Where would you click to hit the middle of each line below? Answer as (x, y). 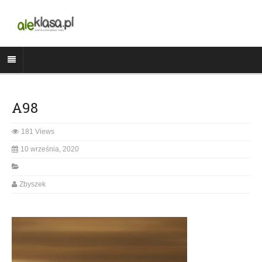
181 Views (38, 131)
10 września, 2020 (50, 149)
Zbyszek (32, 184)
